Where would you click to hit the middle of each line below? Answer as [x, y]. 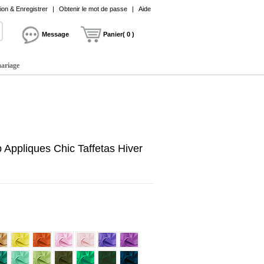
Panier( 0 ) [119, 34]
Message [55, 34]
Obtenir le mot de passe [93, 9]
